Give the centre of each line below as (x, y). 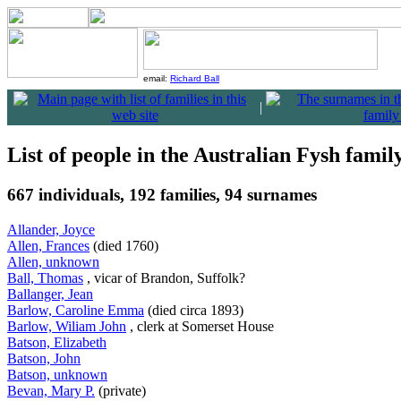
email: (157, 78)
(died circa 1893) (196, 310)
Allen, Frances (48, 245)
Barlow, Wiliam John (67, 326)
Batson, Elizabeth (57, 342)
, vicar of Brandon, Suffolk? (166, 277)
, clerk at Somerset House (202, 326)
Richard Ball (195, 78)
